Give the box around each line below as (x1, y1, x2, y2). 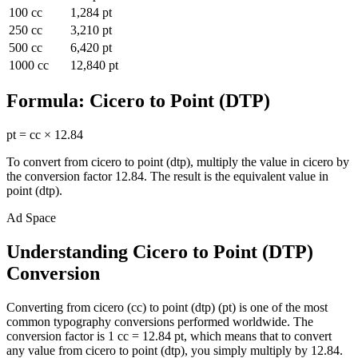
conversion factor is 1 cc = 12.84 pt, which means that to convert (6, 329, 332, 344)
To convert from (6, 155, 91, 169)
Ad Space (6, 211, 56, 225)
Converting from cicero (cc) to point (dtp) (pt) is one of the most (6, 300, 328, 315)
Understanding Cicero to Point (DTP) (6, 241, 313, 263)
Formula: (6, 90, 89, 112)
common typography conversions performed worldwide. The (6, 315, 313, 329)
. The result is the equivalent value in (144, 169, 328, 184)
